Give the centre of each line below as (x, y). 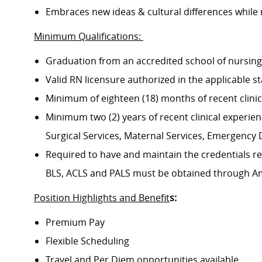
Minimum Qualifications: (87, 37)
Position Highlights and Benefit (102, 198)
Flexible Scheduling (89, 241)
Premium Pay (76, 223)
